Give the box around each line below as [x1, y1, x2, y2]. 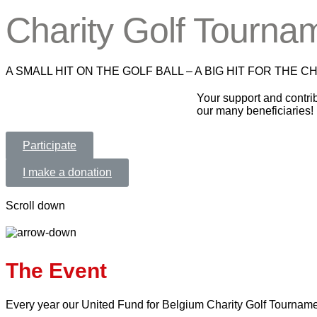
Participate [23, 139, 76, 152]
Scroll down [6, 200, 65, 212]
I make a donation [23, 166, 112, 179]
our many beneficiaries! [197, 105, 313, 117]
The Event [6, 258, 107, 282]
